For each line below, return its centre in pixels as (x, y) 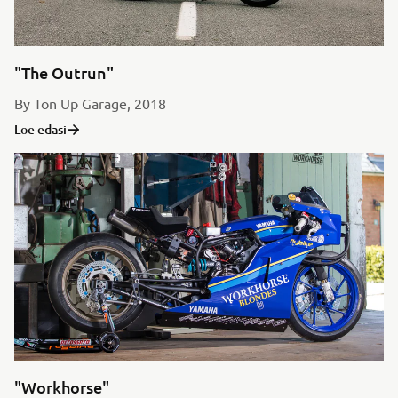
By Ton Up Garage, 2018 (90, 103)
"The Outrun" (64, 72)
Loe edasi (40, 129)
